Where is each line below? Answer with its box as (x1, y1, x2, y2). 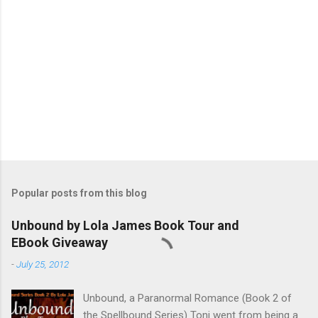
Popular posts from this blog (11, 187, 147, 199)
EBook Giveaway (11, 234, 108, 250)
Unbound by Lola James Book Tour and (11, 217, 239, 233)
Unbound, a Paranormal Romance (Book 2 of (83, 291, 292, 305)
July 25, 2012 (16, 258, 69, 270)
